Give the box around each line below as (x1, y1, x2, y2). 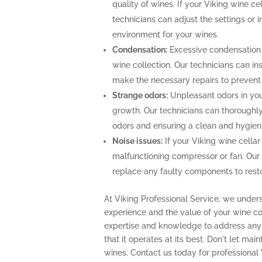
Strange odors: (112, 91, 168, 101)
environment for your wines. (112, 30, 219, 40)
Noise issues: (112, 136, 163, 146)
